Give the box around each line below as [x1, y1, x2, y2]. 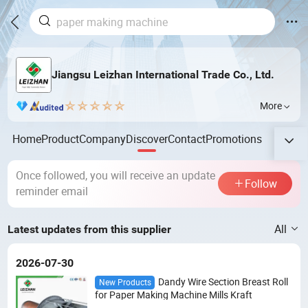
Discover [126, 131, 168, 146]
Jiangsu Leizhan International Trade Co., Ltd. [51, 68, 274, 82]
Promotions [206, 131, 263, 146]
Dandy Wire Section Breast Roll [157, 275, 288, 288]
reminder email [15, 184, 88, 199]
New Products [98, 276, 151, 288]
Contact [168, 131, 206, 146]
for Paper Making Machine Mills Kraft [94, 289, 252, 302]
